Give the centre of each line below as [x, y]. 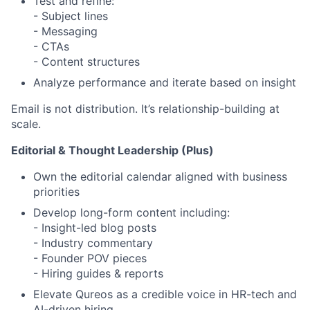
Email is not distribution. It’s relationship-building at [145, 109]
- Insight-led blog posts [95, 228]
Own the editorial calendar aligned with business [160, 177]
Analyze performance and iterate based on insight [165, 83]
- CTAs [51, 47]
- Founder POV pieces [90, 258]
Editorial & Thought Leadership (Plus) [112, 151]
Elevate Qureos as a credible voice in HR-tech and [165, 294]
